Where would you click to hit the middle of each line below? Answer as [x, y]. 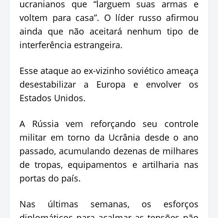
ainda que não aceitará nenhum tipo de [109, 31]
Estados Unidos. [53, 98]
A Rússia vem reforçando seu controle [109, 123]
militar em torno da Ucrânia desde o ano [109, 137]
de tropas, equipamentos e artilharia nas [109, 164]
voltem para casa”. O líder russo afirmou [109, 17]
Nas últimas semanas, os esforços [109, 204]
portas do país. [50, 178]
